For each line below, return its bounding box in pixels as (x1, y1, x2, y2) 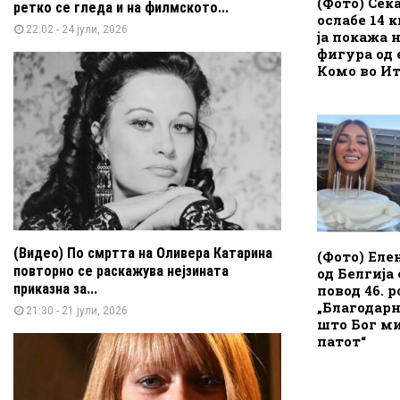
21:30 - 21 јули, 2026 (26, 304, 128, 317)
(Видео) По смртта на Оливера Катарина (13, 244, 272, 262)
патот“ (317, 331, 366, 350)
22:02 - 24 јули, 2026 (26, 22, 128, 36)
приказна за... (13, 279, 97, 297)
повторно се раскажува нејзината (13, 262, 229, 279)
